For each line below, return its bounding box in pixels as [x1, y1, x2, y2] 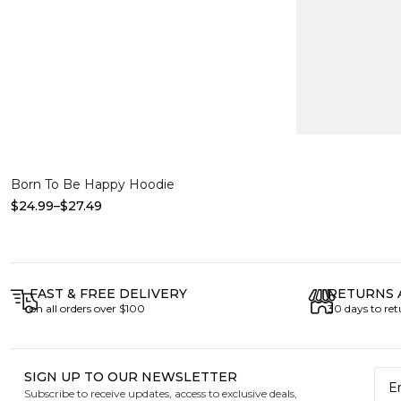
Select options [31, 99, 133, 117]
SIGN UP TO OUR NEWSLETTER [24, 368, 237, 385]
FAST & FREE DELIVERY [29, 285, 187, 302]
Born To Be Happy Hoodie [11, 176, 175, 193]
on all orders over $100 [29, 301, 145, 315]
